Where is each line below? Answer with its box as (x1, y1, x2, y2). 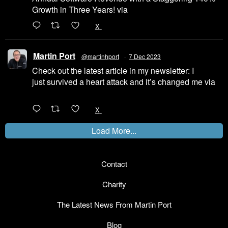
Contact (101, 158, 127, 169)
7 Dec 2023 (129, 52, 161, 61)
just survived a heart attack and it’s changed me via (32, 76, 215, 88)
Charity (102, 179, 126, 190)
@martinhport (81, 52, 119, 61)
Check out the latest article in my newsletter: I (32, 65, 194, 77)
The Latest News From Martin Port (56, 199, 172, 210)
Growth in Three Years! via (32, 3, 130, 15)
